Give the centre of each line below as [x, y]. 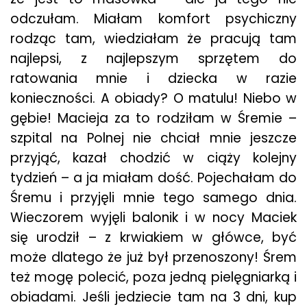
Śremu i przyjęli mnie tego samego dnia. [153, 198]
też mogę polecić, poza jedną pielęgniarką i [153, 277]
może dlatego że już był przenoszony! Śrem [153, 257]
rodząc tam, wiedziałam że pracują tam [153, 39]
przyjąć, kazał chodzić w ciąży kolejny [153, 158]
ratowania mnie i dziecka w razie [153, 78]
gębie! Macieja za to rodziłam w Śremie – [153, 118]
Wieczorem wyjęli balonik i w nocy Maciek [153, 218]
